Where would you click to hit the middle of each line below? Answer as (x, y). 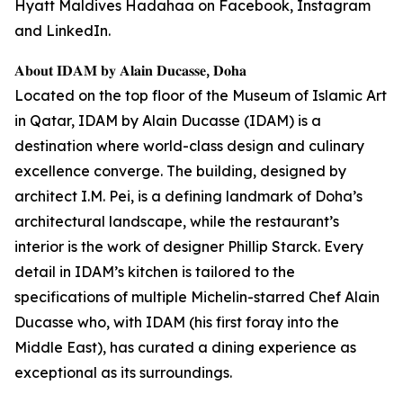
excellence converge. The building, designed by (180, 171)
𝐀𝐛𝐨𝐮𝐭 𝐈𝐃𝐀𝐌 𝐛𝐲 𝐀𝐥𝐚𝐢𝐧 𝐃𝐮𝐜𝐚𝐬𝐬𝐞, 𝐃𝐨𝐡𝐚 (130, 71)
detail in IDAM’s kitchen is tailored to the (155, 272)
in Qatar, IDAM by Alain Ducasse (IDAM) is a (168, 121)
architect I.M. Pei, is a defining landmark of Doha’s (188, 197)
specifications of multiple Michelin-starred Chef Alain (197, 297)
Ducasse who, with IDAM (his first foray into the (177, 322)
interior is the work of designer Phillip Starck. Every (189, 247)
